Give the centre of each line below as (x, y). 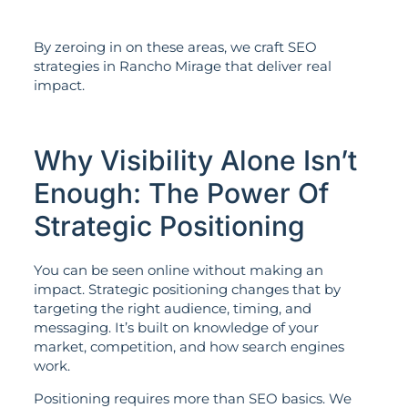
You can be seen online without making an (178, 270)
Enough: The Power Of (181, 194)
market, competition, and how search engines (189, 347)
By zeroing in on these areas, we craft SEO (175, 47)
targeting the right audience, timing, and (172, 309)
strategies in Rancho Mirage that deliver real (182, 66)
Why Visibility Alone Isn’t (195, 161)
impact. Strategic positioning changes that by (187, 290)
